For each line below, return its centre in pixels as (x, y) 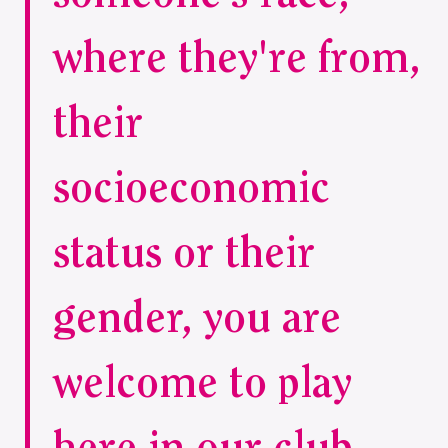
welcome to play (202, 385)
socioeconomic (191, 190)
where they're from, (236, 60)
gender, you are (197, 320)
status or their (184, 255)
